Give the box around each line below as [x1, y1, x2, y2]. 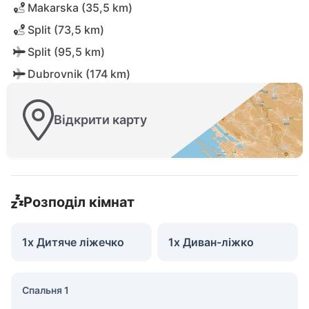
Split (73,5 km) [28, 23, 104, 37]
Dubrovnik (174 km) [28, 67, 130, 81]
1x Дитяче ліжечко [22, 235, 124, 249]
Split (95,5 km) [28, 45, 105, 59]
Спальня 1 [22, 283, 69, 296]
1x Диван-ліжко [168, 235, 254, 249]
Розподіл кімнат [23, 193, 134, 210]
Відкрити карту [54, 112, 147, 128]
